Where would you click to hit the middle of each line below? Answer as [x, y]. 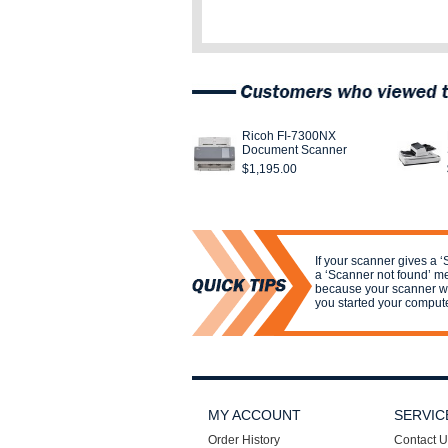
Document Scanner [294, 150]
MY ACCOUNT [254, 415]
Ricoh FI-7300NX [289, 136]
